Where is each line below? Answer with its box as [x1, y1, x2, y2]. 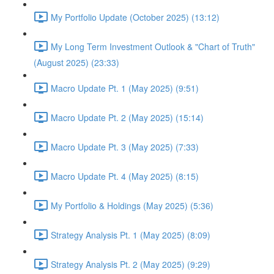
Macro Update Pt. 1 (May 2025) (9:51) [51, 81, 199, 94]
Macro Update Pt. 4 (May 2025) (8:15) [51, 169, 199, 182]
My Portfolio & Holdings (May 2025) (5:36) [51, 199, 213, 212]
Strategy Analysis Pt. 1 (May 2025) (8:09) [51, 228, 210, 241]
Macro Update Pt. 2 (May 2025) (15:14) [51, 111, 204, 124]
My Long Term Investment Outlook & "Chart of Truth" [51, 40, 255, 53]
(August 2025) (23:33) [34, 56, 119, 68]
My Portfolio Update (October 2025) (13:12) [51, 10, 220, 23]
